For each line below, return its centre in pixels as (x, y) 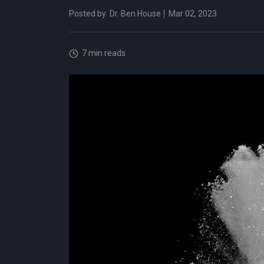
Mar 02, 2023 (192, 14)
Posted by (88, 14)
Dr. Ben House (135, 14)
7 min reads (102, 53)
